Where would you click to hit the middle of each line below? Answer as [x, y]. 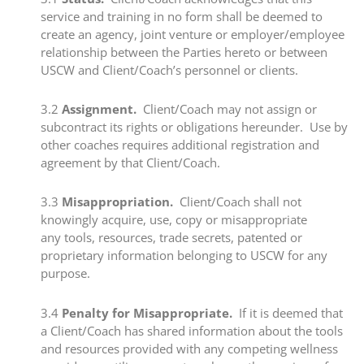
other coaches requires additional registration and [180, 145]
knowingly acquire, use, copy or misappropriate [174, 220]
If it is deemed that [288, 312]
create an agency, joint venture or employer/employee [193, 34]
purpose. [65, 273]
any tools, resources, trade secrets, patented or [171, 238]
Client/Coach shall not [237, 202]
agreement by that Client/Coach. [130, 162]
